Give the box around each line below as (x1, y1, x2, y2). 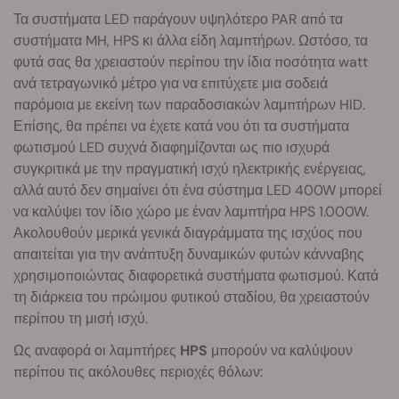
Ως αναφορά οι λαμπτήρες (13, 340, 180, 360)
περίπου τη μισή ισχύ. (13, 308, 148, 328)
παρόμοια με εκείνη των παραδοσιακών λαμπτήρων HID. (13, 94, 365, 114)
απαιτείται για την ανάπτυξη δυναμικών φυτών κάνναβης (13, 244, 364, 264)
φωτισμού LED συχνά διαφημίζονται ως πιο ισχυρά (13, 137, 330, 157)
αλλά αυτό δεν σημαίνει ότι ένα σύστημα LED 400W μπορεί (13, 180, 382, 199)
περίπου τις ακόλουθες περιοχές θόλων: (13, 362, 263, 381)
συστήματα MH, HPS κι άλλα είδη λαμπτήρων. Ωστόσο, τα (13, 30, 368, 50)
